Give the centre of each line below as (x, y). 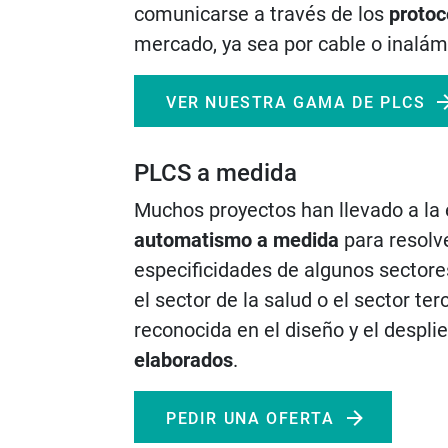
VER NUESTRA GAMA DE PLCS (296, 102)
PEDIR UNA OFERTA (250, 418)
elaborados (183, 360)
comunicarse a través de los (261, 14)
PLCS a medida (215, 173)
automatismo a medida (236, 240)
